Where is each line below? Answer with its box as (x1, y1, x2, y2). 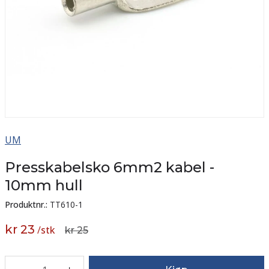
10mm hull (5, 176, 83, 194)
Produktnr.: (5, 198, 47, 210)
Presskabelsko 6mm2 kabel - (5, 158, 214, 176)
